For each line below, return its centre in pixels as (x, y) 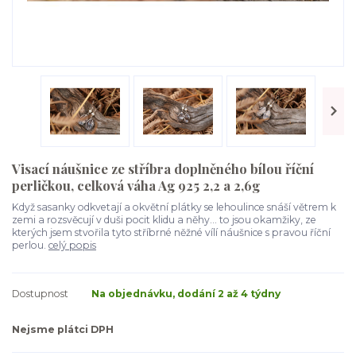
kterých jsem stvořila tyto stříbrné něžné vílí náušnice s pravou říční (171, 233)
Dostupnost (40, 293)
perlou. (30, 246)
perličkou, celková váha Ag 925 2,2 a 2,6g (136, 186)
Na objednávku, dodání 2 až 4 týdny (186, 293)
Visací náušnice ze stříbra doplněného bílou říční (163, 169)
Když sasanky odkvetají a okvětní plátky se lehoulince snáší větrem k (174, 207)
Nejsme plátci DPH (63, 330)
